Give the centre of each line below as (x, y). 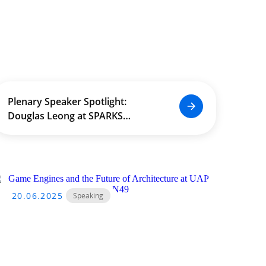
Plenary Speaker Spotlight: (67, 102)
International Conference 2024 (76, 130)
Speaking (88, 196)
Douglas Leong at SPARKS (65, 116)
